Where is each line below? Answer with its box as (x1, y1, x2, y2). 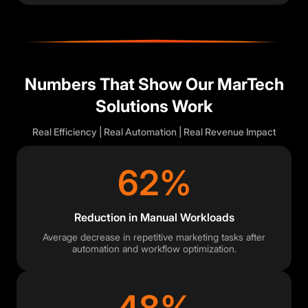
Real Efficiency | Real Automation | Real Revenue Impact (32, 126, 276, 138)
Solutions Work (96, 96, 212, 117)
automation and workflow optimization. (71, 243, 236, 255)
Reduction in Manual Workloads (74, 210, 234, 225)
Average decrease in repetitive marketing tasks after (43, 231, 265, 243)
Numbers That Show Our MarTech (24, 74, 284, 95)
